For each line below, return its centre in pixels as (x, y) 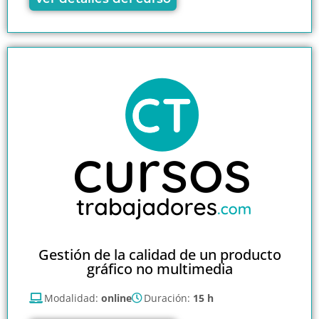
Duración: (168, 298)
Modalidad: (73, 298)
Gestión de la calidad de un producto (159, 255)
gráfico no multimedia (159, 269)
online (116, 298)
